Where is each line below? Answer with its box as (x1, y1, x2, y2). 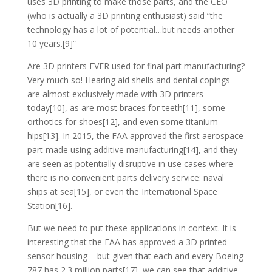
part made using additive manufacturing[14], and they (27, 143, 237, 155)
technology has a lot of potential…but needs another (27, 23, 234, 35)
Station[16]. (27, 199, 72, 211)
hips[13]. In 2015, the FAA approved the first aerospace (27, 129, 243, 141)
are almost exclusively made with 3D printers (27, 87, 203, 100)
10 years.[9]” (27, 37, 76, 49)
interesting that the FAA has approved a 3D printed (27, 236, 227, 248)
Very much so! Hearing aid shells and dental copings (27, 73, 230, 86)
